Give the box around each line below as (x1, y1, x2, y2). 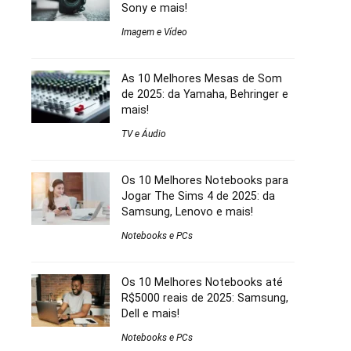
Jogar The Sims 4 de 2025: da (121, 189, 275, 202)
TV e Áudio (121, 128, 166, 139)
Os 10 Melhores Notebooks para (121, 173, 288, 186)
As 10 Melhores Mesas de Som (121, 71, 282, 85)
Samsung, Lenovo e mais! (121, 204, 253, 218)
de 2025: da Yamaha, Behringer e (121, 87, 288, 100)
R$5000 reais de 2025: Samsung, (121, 291, 288, 304)
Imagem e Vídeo (121, 26, 187, 38)
